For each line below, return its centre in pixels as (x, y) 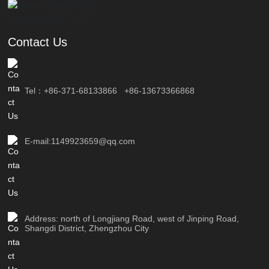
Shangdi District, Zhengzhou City (87, 228)
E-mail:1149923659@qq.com (80, 141)
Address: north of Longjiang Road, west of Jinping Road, (132, 218)
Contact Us (38, 42)
